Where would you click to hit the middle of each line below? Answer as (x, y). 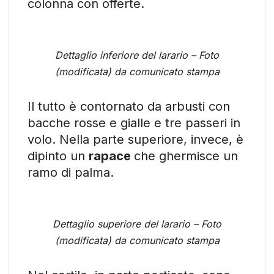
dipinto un (58, 156)
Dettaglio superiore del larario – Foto (137, 224)
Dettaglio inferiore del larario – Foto (137, 55)
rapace (111, 156)
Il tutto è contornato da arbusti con (129, 106)
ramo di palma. (71, 172)
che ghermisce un (186, 156)
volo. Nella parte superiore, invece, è (135, 139)
